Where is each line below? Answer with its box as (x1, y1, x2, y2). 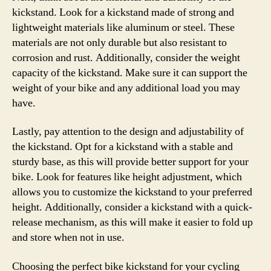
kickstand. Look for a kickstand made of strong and (12, 5, 234, 19)
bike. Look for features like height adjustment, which (12, 170, 242, 184)
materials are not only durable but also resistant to (12, 35, 227, 50)
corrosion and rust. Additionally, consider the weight (12, 50, 240, 65)
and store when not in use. (12, 230, 125, 244)
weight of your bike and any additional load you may (12, 80, 240, 95)
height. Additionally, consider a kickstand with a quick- (12, 200, 252, 214)
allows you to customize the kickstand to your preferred (12, 185, 252, 199)
